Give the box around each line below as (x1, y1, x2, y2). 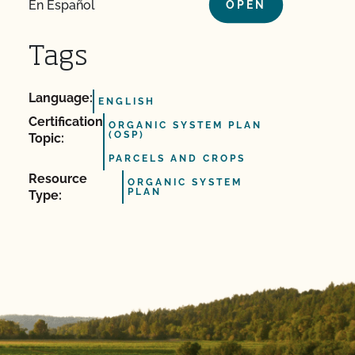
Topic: (29, 131, 64, 146)
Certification (29, 114, 103, 129)
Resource (29, 171, 87, 186)
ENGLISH (98, 96, 155, 107)
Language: (29, 90, 93, 105)
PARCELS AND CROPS (109, 153, 246, 164)
